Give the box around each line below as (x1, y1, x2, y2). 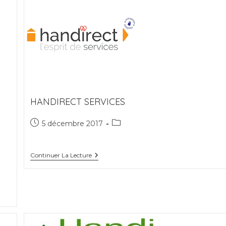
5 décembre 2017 (42, 119, 103, 128)
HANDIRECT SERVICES (30, 96, 126, 107)
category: (111, 129, 145, 138)
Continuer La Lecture (30, 151, 92, 159)
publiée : (30, 129, 60, 138)
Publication (30, 118, 70, 127)
